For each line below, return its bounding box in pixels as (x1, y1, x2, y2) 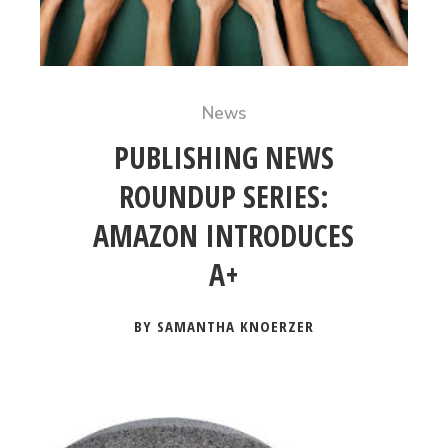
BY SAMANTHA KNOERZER (133, 316, 314, 336)
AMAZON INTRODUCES (93, 215, 355, 256)
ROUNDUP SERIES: (118, 176, 329, 217)
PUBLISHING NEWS (113, 137, 334, 178)
